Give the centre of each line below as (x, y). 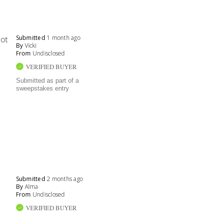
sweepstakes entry (42, 89)
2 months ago (65, 179)
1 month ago (64, 38)
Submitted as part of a (47, 81)
